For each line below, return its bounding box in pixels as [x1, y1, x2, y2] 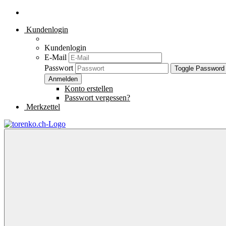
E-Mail [44, 53, 67, 62]
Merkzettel [24, 102, 60, 111]
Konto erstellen [65, 84, 113, 93]
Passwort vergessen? [65, 93, 130, 102]
